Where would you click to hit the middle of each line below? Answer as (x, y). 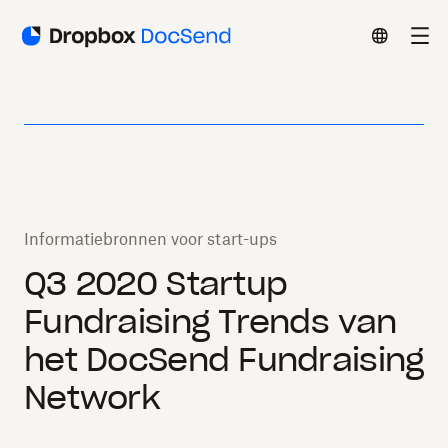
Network (92, 397)
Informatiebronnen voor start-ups (150, 239)
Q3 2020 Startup (156, 283)
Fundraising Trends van (210, 321)
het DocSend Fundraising (224, 359)
